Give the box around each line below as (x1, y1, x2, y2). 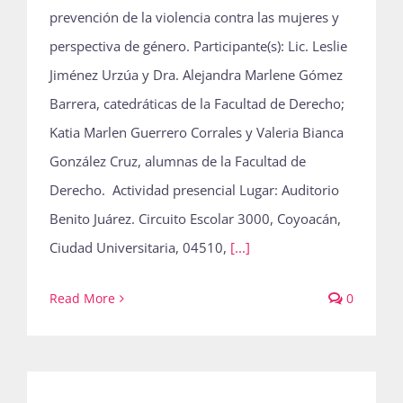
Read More (49, 290, 115, 307)
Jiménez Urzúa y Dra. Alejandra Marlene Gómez (49, 66, 343, 84)
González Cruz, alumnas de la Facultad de (49, 152, 306, 170)
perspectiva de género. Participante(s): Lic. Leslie (49, 37, 347, 55)
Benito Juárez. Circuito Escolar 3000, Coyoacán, (49, 210, 341, 228)
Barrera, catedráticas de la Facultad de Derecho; (49, 94, 345, 112)
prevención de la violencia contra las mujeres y (49, 8, 339, 26)
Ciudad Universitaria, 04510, (49, 238, 230, 256)
